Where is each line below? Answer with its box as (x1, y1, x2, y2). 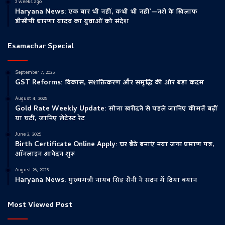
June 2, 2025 (15, 131, 41, 139)
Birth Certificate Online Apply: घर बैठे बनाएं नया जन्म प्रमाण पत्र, (15, 139, 214, 151)
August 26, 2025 (15, 166, 49, 175)
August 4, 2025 (15, 95, 47, 103)
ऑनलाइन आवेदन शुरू (15, 149, 75, 161)
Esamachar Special (8, 41, 74, 53)
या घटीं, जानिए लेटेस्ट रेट (15, 113, 85, 125)
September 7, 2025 (15, 69, 55, 77)
